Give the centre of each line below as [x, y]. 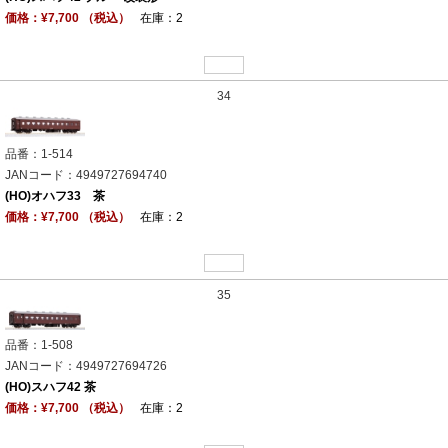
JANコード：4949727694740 [86, 174]
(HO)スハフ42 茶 [50, 386]
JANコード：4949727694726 [86, 365]
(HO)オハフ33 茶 [55, 195]
